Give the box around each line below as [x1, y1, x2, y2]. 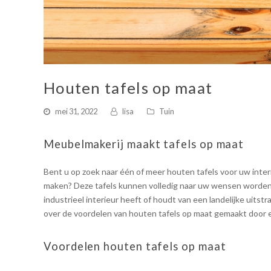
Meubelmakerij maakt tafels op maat [44, 137, 244, 151]
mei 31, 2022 [55, 106, 97, 117]
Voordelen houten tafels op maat [44, 240, 226, 253]
